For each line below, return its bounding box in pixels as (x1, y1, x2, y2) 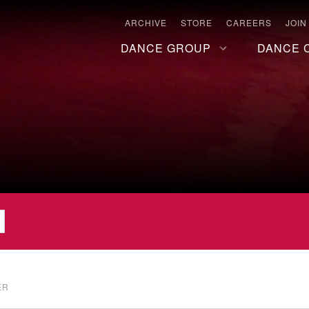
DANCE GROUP (120, 40, 211, 56)
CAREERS (226, 17, 272, 28)
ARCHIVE (125, 17, 167, 28)
